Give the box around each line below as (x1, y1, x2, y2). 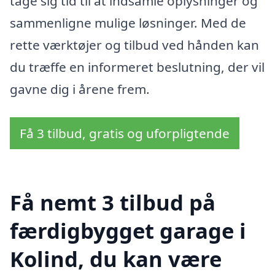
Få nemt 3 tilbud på (10, 188, 215, 217)
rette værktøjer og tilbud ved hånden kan (10, 36, 259, 53)
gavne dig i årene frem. (10, 80, 150, 98)
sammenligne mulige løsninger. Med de (10, 14, 246, 31)
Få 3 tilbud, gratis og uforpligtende (20, 124, 230, 142)
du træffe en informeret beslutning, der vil (10, 58, 265, 76)
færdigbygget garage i (10, 216, 246, 246)
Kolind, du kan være (10, 244, 222, 274)
